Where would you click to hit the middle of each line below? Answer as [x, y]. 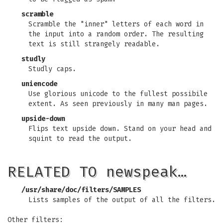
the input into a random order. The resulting [116, 34]
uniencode [39, 84]
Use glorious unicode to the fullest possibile [118, 94]
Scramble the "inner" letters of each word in [116, 24]
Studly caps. [52, 69]
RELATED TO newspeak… [97, 172]
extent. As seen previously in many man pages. [118, 104]
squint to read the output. [80, 139]
